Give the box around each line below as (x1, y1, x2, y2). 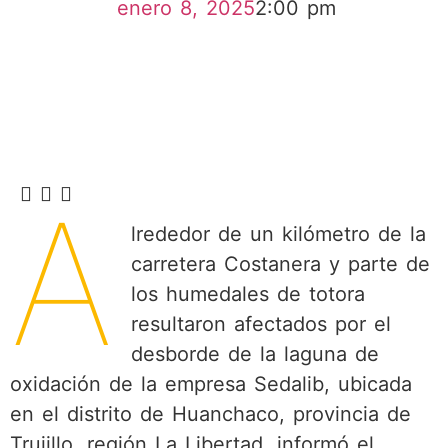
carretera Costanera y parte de (130, 251, 430, 276)
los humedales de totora (130, 281, 365, 306)
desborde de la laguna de (130, 341, 379, 366)
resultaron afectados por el (130, 311, 391, 336)
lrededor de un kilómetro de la (130, 221, 426, 246)
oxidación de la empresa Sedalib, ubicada (10, 371, 412, 396)
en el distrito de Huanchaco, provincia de (10, 401, 411, 426)
